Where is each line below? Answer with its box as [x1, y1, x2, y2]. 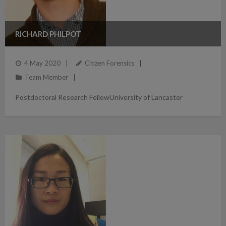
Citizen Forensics [85, 59, 134, 67]
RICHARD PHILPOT [15, 29, 81, 38]
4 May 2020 [24, 59, 61, 67]
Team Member [25, 73, 68, 81]
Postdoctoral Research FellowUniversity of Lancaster [15, 93, 183, 101]
